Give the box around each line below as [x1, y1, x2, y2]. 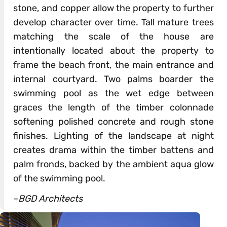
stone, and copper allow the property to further [13, 2, 214, 14]
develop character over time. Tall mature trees [13, 16, 214, 28]
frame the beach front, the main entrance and [13, 59, 214, 70]
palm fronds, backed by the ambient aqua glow [13, 158, 214, 170]
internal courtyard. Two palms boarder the [13, 73, 214, 85]
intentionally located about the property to [13, 45, 214, 56]
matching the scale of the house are [13, 30, 214, 42]
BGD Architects [18, 193, 83, 204]
